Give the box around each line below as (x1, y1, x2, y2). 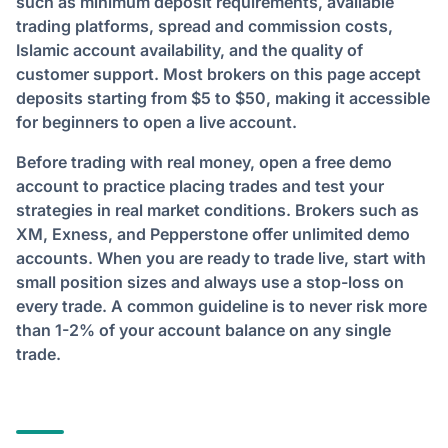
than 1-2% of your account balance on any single (16, 320, 391, 340)
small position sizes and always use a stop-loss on (16, 272, 404, 292)
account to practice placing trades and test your (16, 176, 384, 196)
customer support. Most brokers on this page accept (16, 64, 421, 84)
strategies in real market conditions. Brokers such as (16, 200, 419, 220)
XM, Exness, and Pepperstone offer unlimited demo (16, 224, 410, 244)
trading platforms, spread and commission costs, (16, 16, 393, 36)
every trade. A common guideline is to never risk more (16, 296, 427, 316)
